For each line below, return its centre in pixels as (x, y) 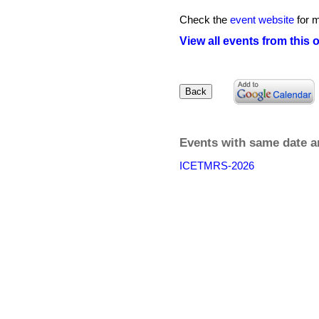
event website (262, 20)
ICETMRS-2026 (217, 165)
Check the (205, 20)
